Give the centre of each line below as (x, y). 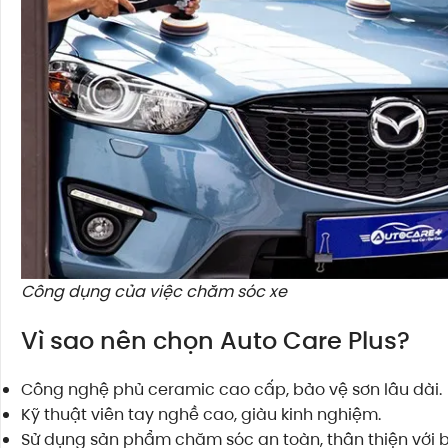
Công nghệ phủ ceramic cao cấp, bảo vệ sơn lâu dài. (231, 389)
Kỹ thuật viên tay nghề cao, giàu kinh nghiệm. (201, 414)
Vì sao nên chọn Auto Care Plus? (215, 340)
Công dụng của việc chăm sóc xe (154, 291)
